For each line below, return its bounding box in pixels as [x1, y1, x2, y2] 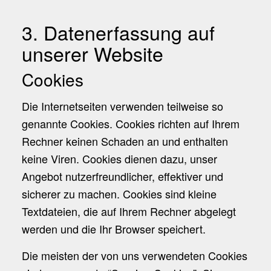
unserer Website [21, 39, 163, 67]
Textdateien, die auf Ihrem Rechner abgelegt [21, 203, 236, 219]
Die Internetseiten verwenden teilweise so [21, 97, 223, 114]
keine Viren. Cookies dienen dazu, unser [21, 150, 217, 166]
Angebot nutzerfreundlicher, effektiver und [21, 168, 223, 184]
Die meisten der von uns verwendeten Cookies [21, 247, 247, 264]
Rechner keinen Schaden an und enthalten [21, 132, 228, 149]
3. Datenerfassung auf [21, 18, 215, 46]
